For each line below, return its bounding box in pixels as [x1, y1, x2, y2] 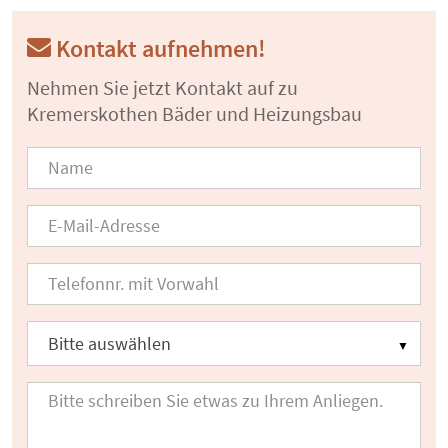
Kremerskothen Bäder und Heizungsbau [27, 100, 362, 126]
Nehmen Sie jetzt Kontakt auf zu [27, 74, 298, 100]
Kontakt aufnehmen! [51, 32, 266, 64]
